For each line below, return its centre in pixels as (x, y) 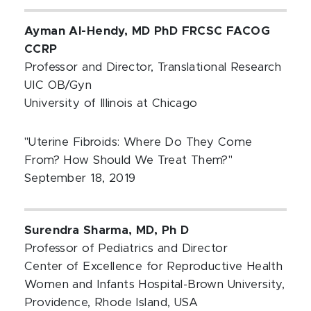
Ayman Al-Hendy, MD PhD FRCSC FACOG (148, 31)
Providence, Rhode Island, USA (111, 303)
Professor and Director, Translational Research (153, 67)
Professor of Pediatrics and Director (126, 249)
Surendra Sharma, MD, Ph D (107, 230)
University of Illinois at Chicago (111, 103)
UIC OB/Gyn (58, 85)
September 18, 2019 (80, 178)
